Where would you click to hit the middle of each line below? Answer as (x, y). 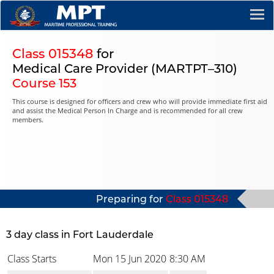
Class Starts (32, 259)
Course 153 (44, 83)
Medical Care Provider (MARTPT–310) (125, 68)
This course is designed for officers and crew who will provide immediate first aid (140, 101)
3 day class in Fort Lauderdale (80, 235)
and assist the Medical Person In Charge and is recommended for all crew (128, 110)
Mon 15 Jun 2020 (130, 259)
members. (28, 120)
